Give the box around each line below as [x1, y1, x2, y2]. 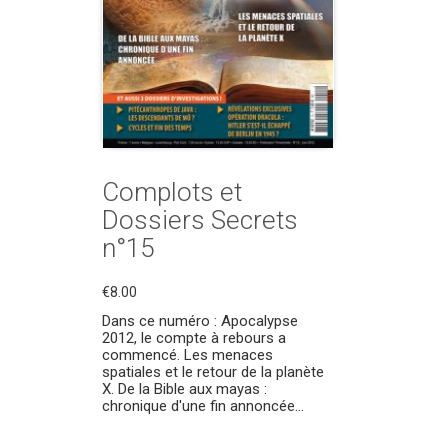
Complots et [102, 177, 242, 207]
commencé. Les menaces [102, 346, 273, 364]
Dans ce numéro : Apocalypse [102, 312, 298, 330]
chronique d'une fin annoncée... [102, 397, 304, 415]
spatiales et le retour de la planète [102, 363, 324, 381]
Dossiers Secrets [102, 205, 298, 235]
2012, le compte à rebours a [102, 329, 286, 347]
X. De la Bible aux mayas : [102, 380, 267, 398]
